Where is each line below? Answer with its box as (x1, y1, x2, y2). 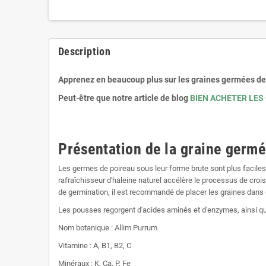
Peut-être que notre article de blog (58, 93, 190, 103)
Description (58, 45, 110, 58)
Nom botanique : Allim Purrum (58, 223, 157, 232)
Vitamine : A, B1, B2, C (58, 240, 131, 250)
